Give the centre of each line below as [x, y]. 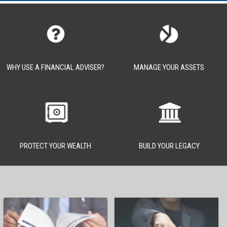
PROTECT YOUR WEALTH [55, 146]
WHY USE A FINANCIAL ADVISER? [55, 67]
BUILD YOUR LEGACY [169, 146]
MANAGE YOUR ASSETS [169, 67]
